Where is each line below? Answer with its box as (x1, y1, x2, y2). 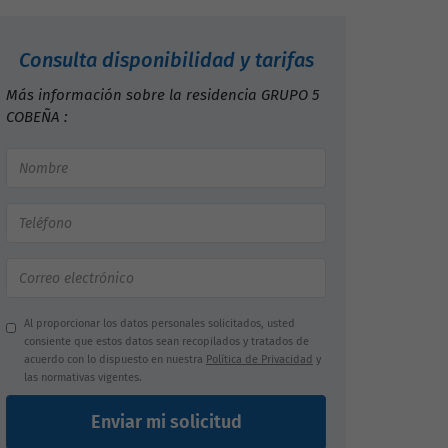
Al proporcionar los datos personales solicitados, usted (23, 317, 295, 330)
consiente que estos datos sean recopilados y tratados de (23, 335, 309, 348)
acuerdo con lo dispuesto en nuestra (23, 353, 206, 366)
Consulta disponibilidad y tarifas (18, 48, 314, 72)
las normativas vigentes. (23, 371, 142, 384)
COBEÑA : (6, 108, 68, 126)
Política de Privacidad (205, 353, 313, 366)
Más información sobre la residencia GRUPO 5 (6, 86, 319, 104)
